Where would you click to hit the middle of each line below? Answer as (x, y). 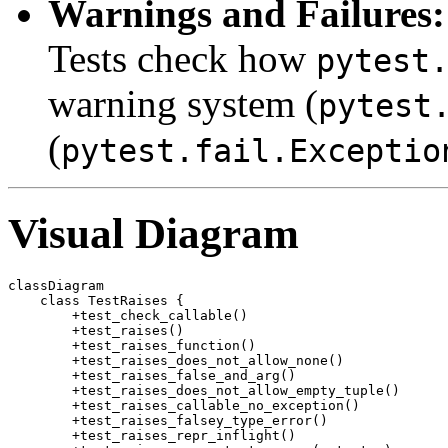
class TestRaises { (96, 301)
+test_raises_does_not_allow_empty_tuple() (204, 391)
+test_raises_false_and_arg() (152, 376)
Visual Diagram (153, 234)
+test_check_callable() (128, 316)
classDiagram (56, 286)
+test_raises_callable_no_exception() (184, 406)
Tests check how (182, 59)
